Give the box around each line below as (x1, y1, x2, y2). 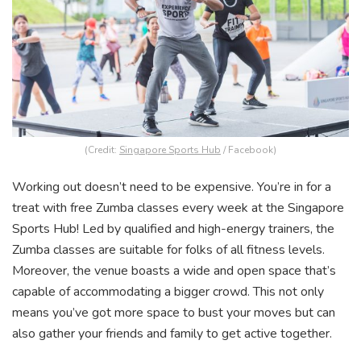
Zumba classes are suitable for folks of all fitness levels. (12, 240, 325, 259)
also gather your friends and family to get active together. (12, 324, 332, 342)
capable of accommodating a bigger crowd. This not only (12, 282, 324, 301)
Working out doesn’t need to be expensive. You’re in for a (12, 177, 331, 196)
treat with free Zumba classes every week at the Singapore (12, 198, 344, 217)
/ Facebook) (221, 143, 276, 156)
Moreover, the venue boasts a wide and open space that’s (12, 261, 336, 280)
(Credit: (85, 143, 119, 156)
